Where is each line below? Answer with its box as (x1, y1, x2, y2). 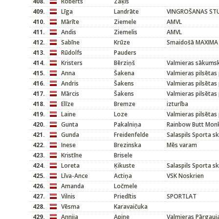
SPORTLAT (167, 192, 197, 200)
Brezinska (114, 141, 141, 149)
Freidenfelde (114, 131, 149, 139)
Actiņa (114, 172, 132, 180)
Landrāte (114, 7, 139, 16)
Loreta (61, 161, 80, 170)
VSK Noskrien (167, 172, 204, 180)
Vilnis (61, 192, 75, 200)
